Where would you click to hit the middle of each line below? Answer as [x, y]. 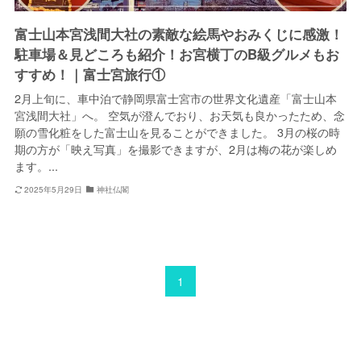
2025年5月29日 [54, 189]
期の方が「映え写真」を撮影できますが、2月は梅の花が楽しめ [175, 149]
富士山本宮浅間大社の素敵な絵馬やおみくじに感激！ [178, 34]
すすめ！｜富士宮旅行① [89, 75]
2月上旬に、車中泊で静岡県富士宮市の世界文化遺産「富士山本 [175, 99]
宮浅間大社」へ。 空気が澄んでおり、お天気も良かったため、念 [179, 116]
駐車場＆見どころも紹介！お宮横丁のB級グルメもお [176, 54]
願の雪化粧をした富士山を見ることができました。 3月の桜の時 [177, 133]
